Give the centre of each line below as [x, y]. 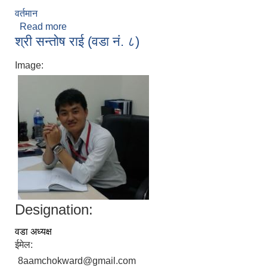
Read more [43, 27]
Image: [30, 66]
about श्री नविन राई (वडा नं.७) [121, 27]
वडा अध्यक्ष [33, 232]
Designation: [54, 210]
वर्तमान [26, 14]
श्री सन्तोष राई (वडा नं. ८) [77, 42]
